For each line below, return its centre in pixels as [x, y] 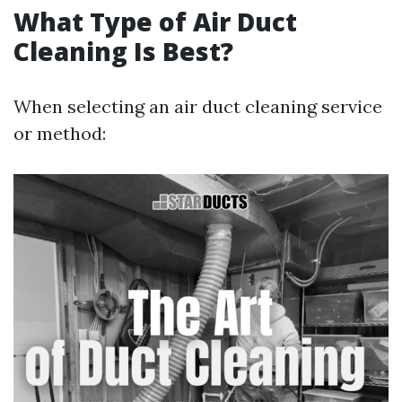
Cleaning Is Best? [123, 51]
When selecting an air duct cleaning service [198, 106]
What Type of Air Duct [155, 22]
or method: [60, 133]
